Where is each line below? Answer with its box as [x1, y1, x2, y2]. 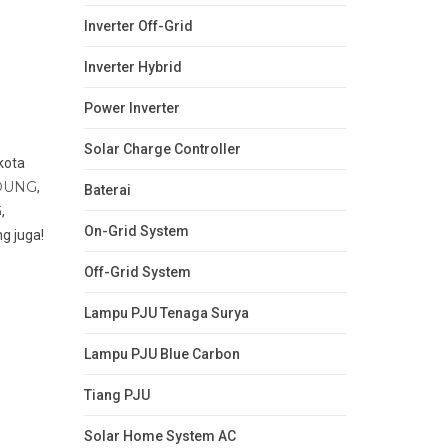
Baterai [83, 181, 131, 198]
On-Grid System [83, 222, 189, 239]
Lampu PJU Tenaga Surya [83, 304, 249, 321]
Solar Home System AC [83, 427, 236, 444]
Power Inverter [83, 99, 180, 116]
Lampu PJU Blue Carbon [83, 345, 240, 362]
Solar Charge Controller [83, 140, 241, 157]
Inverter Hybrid [83, 58, 182, 75]
